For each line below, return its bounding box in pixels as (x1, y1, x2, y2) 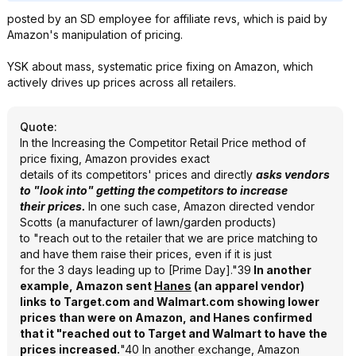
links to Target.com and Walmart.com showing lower (20, 295, 319, 308)
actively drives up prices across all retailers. (7, 75, 236, 89)
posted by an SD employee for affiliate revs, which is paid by (7, 12, 327, 25)
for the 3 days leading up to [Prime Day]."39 (20, 263, 251, 277)
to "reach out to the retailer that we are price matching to (20, 231, 318, 245)
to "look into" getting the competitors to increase (20, 184, 288, 197)
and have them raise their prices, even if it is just (20, 247, 272, 261)
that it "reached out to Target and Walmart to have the (20, 327, 327, 340)
